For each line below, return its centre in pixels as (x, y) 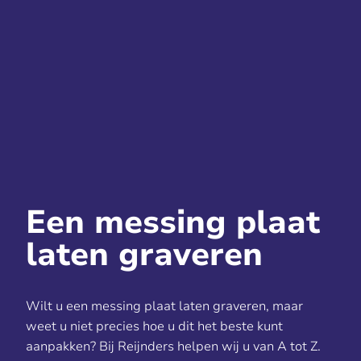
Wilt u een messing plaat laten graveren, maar (164, 306)
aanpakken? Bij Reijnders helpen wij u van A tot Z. (173, 346)
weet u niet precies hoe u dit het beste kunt (154, 326)
